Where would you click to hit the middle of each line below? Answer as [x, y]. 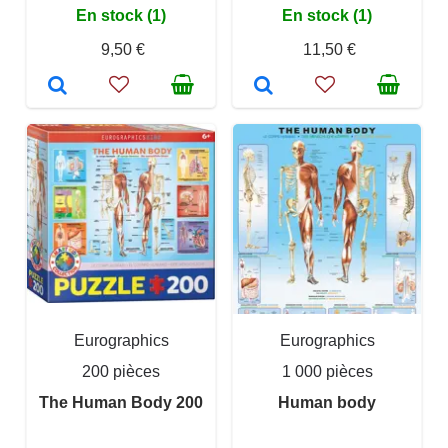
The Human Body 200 [121, 402]
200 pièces [121, 371]
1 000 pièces [327, 371]
